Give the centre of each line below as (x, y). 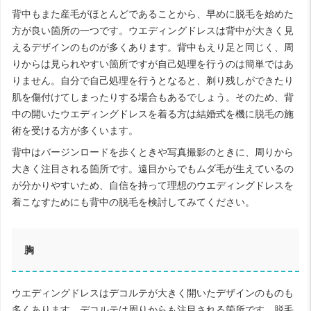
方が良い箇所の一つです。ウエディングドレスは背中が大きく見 (153, 30)
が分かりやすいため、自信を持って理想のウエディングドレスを (153, 185)
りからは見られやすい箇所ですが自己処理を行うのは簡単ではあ (153, 64)
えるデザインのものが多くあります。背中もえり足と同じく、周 (153, 47)
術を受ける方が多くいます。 (75, 130)
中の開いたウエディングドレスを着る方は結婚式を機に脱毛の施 (153, 114)
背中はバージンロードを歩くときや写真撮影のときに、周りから (153, 152)
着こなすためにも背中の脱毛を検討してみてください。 (133, 202)
